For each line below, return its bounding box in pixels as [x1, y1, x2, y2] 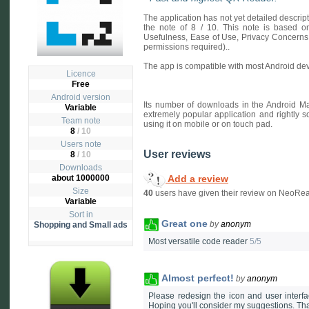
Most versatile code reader [148, 237, 250, 246]
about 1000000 [52, 173, 110, 183]
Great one [161, 217, 208, 229]
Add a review [166, 172, 228, 184]
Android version [51, 92, 110, 102]
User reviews [143, 148, 211, 160]
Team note [61, 116, 101, 126]
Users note [60, 139, 101, 149]
